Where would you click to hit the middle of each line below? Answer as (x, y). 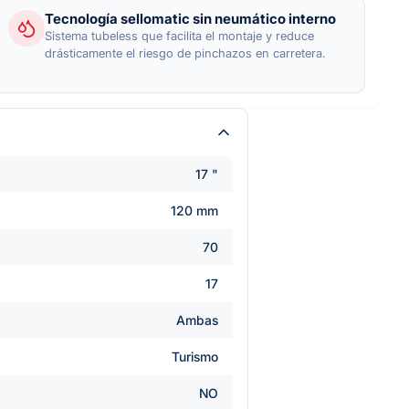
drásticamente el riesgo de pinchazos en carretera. (185, 52)
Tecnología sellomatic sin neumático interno (190, 18)
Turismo (195, 356)
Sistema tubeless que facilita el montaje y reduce (179, 35)
